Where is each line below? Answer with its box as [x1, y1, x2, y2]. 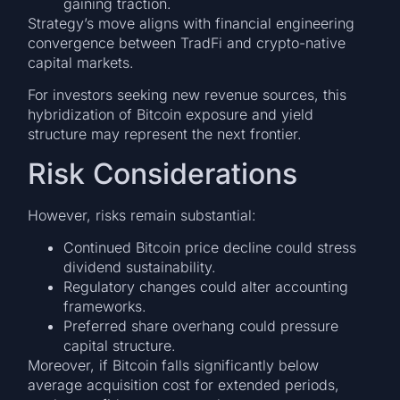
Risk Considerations [28, 155, 298, 191]
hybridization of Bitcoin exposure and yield [28, 105, 314, 124]
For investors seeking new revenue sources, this [28, 86, 347, 104]
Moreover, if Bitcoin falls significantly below [28, 356, 320, 374]
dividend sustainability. [63, 258, 217, 276]
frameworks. [63, 297, 147, 315]
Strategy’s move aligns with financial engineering [28, 13, 355, 32]
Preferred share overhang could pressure [63, 317, 339, 335]
